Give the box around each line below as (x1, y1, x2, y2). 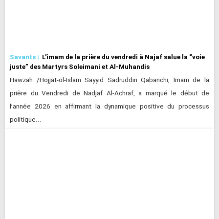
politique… (10, 114, 41, 125)
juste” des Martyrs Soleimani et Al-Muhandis (10, 62, 150, 70)
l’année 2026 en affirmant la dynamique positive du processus (10, 101, 209, 112)
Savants (10, 52, 36, 61)
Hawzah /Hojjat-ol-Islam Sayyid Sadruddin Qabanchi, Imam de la (10, 75, 209, 86)
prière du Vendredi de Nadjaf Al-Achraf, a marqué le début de (10, 88, 209, 99)
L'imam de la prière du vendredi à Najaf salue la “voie (42, 52, 205, 61)
